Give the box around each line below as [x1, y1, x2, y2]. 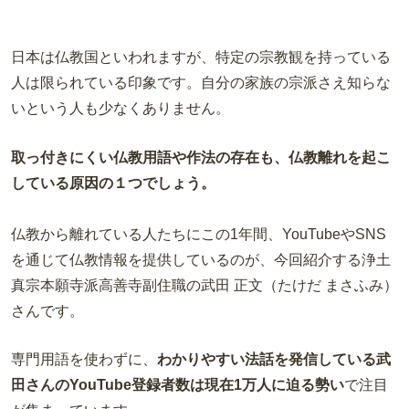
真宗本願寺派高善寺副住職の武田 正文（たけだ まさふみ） [11, 277, 398, 293]
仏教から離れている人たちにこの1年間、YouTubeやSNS [11, 225, 386, 242]
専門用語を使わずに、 [11, 351, 157, 368]
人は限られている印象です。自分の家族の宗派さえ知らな [11, 75, 391, 91]
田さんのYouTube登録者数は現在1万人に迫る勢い [11, 377, 344, 393]
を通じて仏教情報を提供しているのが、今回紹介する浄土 [11, 251, 391, 267]
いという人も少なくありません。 [11, 100, 230, 117]
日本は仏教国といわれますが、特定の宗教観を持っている [11, 49, 391, 66]
